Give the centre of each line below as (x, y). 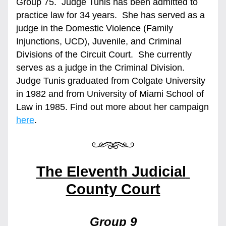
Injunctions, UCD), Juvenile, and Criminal (99, 41)
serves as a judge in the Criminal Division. (102, 68)
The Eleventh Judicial (111, 172)
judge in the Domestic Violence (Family (95, 28)
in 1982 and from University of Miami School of (110, 94)
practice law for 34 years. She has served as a (110, 15)
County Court (113, 189)
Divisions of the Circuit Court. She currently (104, 54)
